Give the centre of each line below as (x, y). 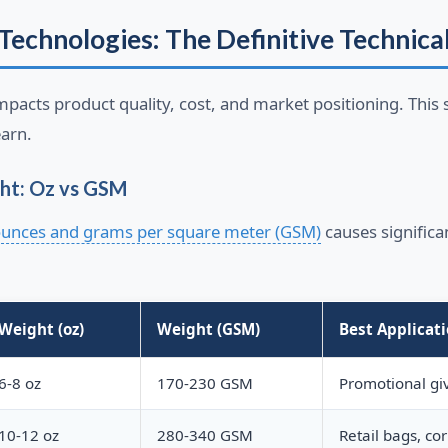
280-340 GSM (204, 435)
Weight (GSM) (208, 329)
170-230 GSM (204, 383)
